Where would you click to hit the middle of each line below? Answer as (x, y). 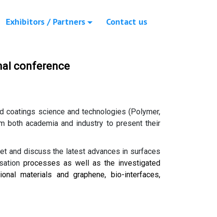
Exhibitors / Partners (45, 22)
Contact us (127, 22)
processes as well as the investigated (90, 163)
